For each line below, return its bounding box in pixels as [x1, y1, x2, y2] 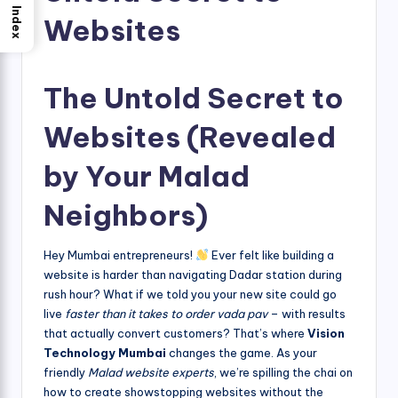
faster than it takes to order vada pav [65, 306, 267, 321]
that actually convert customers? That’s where [44, 325, 307, 340]
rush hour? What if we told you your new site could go [44, 286, 337, 301]
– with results [267, 306, 346, 321]
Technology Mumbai [44, 345, 166, 360]
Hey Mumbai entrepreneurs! [44, 247, 195, 262]
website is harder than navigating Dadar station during [44, 267, 342, 282]
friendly [44, 364, 88, 379]
